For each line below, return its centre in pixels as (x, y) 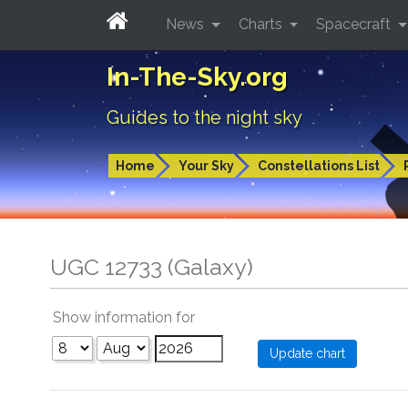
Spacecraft (356, 24)
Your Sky (206, 166)
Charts (262, 24)
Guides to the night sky (204, 117)
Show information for (124, 317)
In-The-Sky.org (197, 77)
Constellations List (319, 166)
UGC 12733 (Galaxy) (152, 267)
